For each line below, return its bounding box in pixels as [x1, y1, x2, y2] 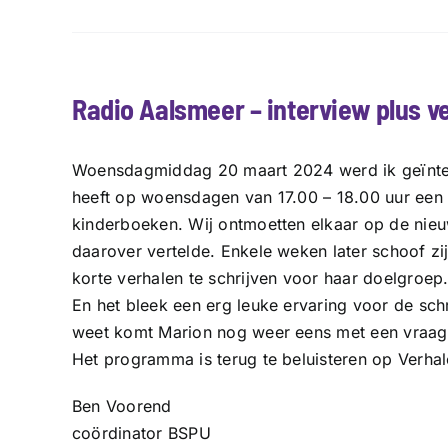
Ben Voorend [72, 395, 172, 416]
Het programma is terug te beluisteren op [72, 348, 398, 369]
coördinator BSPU [72, 422, 211, 443]
